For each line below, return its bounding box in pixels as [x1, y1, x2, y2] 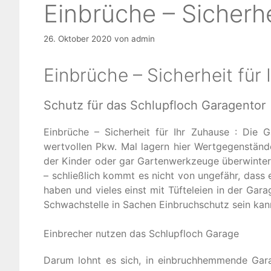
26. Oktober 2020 [44, 33, 112, 44]
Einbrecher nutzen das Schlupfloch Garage [44, 227, 239, 240]
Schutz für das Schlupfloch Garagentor [44, 97, 266, 113]
